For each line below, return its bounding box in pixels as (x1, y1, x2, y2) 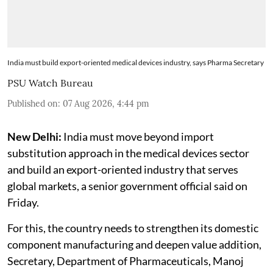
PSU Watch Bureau (7, 76, 93, 89)
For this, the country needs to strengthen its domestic (7, 221, 258, 235)
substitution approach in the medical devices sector (7, 146, 249, 160)
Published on (7, 97, 58, 109)
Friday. (7, 195, 39, 209)
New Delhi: (7, 129, 62, 143)
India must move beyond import (62, 129, 214, 143)
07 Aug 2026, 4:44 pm (63, 97, 149, 109)
